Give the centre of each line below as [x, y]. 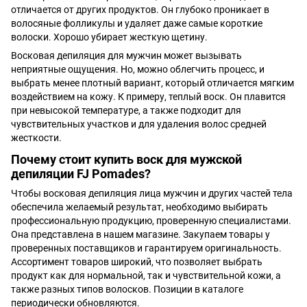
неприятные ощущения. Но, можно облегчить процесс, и [138, 69]
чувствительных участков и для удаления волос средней [139, 124]
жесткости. [36, 137]
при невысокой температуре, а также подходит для [126, 110]
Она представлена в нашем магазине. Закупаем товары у [140, 235]
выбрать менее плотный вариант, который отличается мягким [152, 83]
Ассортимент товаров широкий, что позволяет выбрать [137, 262]
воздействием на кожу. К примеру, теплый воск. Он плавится [148, 96]
